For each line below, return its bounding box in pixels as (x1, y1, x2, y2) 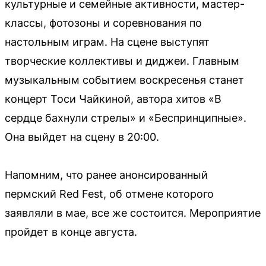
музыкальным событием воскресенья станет (5, 73, 244, 86)
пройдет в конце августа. (5, 225, 137, 238)
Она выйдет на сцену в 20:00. (5, 130, 159, 143)
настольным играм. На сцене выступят (5, 35, 210, 48)
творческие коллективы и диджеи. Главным (5, 54, 239, 67)
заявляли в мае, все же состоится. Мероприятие (5, 206, 261, 219)
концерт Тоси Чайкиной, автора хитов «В (5, 92, 221, 105)
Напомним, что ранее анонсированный (5, 168, 208, 181)
